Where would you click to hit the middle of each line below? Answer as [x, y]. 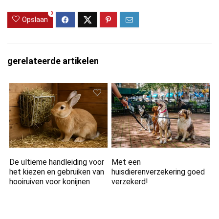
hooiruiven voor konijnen [50, 181]
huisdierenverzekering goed [158, 172]
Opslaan [35, 20]
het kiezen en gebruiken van [57, 172]
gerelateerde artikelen [53, 61]
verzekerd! [130, 181]
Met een [126, 162]
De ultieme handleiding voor [57, 162]
